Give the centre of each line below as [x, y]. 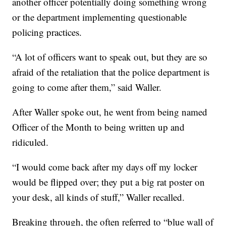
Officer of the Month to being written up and [99, 127]
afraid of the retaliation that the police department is [111, 72]
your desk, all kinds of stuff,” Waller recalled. [99, 197]
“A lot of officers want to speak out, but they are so [110, 57]
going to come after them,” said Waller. [87, 87]
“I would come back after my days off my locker [105, 167]
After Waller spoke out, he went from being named [110, 112]
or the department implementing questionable [100, 17]
